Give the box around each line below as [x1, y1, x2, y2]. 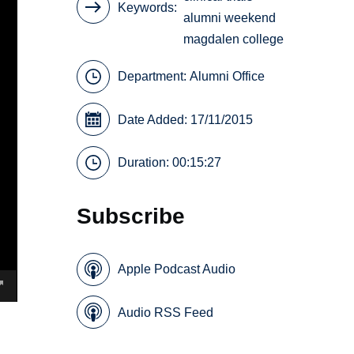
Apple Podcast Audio [118, 262, 236, 277]
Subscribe [77, 203, 186, 229]
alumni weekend [183, 11, 277, 25]
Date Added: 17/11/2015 [118, 112, 254, 126]
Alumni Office [190, 70, 265, 84]
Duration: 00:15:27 [118, 156, 222, 170]
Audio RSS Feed [118, 305, 214, 319]
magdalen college [183, 32, 284, 47]
